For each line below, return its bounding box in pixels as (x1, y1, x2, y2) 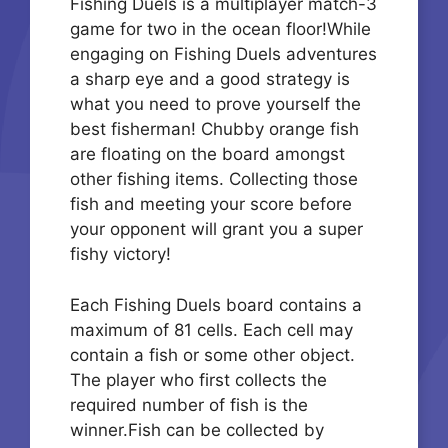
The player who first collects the (70, 369, 327, 390)
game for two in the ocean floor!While (70, 19, 371, 40)
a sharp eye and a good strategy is (70, 69, 350, 90)
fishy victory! (70, 244, 171, 265)
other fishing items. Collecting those (70, 169, 358, 190)
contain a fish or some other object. (70, 344, 355, 365)
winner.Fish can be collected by (70, 419, 324, 440)
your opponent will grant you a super (70, 219, 363, 240)
